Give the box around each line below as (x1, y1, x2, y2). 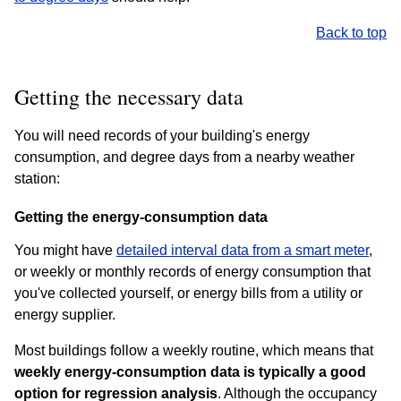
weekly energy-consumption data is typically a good (14, 364, 366, 380)
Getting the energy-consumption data (14, 209, 268, 226)
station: (14, 170, 60, 186)
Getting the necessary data (14, 81, 243, 111)
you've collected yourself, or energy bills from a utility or (14, 286, 363, 302)
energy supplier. (14, 307, 115, 323)
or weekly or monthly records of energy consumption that (14, 264, 371, 280)
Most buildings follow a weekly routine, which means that (14, 343, 373, 359)
